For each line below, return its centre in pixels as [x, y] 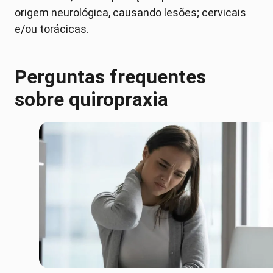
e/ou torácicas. [52, 29]
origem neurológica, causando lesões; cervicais [130, 12]
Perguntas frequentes [110, 77]
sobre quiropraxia [91, 100]
